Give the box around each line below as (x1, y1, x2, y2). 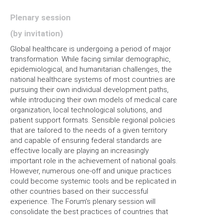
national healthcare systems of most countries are (10, 75, 175, 84)
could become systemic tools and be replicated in (10, 177, 176, 186)
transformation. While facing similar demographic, (10, 55, 170, 63)
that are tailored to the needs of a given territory (10, 126, 167, 135)
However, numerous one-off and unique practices (10, 167, 171, 175)
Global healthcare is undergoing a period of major (10, 45, 171, 53)
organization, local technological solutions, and (10, 106, 162, 114)
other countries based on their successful (10, 187, 148, 196)
